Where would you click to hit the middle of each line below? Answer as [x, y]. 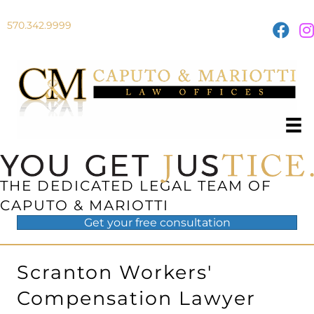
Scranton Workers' [115, 273]
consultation [193, 223]
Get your [109, 223]
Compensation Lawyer [136, 299]
